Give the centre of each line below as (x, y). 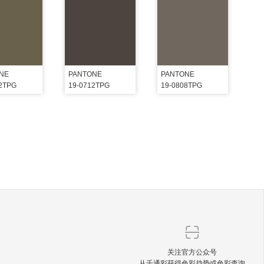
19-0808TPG (182, 85)
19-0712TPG (89, 85)
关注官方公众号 (192, 251)
